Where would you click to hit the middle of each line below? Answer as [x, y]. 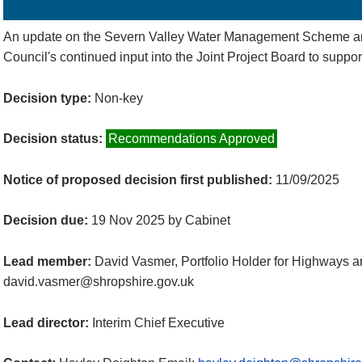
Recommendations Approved [192, 139]
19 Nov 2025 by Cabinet [161, 221]
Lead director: [48, 322]
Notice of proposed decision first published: [139, 179]
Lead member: [49, 261]
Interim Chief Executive [158, 322]
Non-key [119, 98]
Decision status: [55, 139]
